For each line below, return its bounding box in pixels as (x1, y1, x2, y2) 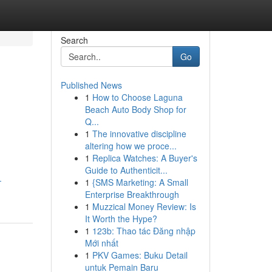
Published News (60, 79, 122, 91)
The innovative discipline (92, 127, 186, 140)
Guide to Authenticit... (84, 164, 168, 176)
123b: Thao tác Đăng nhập (92, 225, 195, 237)
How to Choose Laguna (92, 91, 183, 103)
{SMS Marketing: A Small (92, 176, 188, 188)
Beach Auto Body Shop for (84, 103, 186, 115)
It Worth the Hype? (84, 212, 157, 225)
